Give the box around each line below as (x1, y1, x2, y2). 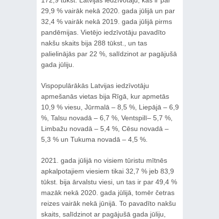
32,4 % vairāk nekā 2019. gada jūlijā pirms (41, 17, 172, 25)
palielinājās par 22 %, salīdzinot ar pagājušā (41, 49, 177, 58)
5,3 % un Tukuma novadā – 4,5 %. (41, 135, 148, 143)
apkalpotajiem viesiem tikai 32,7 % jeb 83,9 (41, 167, 174, 175)
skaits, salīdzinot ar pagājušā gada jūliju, (41, 210, 166, 218)
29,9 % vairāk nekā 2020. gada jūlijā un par (41, 6, 175, 15)
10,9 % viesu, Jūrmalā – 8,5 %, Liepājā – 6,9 (41, 103, 179, 111)
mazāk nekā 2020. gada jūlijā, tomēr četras (41, 188, 175, 197)
